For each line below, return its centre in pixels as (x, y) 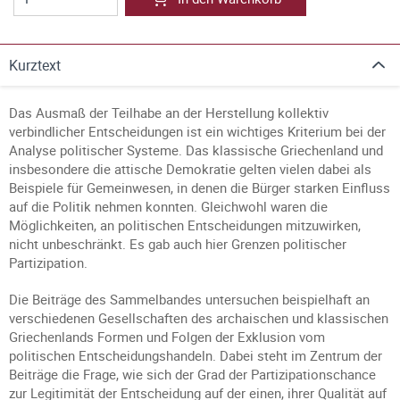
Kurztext (35, 65)
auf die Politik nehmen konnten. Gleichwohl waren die (168, 206)
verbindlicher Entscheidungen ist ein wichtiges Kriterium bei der (197, 131)
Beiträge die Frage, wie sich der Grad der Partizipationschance (192, 374)
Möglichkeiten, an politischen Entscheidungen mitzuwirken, (185, 225)
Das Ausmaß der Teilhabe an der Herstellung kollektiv (169, 112)
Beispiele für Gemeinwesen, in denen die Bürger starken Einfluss (200, 187)
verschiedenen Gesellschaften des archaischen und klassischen (199, 318)
